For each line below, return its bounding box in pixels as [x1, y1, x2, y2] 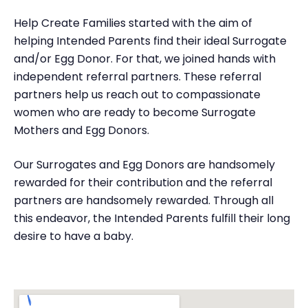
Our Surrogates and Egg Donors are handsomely [14, 157, 275, 173]
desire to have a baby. [14, 228, 136, 244]
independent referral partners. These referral [14, 69, 261, 85]
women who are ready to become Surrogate [14, 104, 256, 120]
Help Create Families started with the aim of [14, 15, 252, 31]
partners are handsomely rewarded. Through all [14, 192, 274, 208]
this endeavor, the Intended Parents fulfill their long [14, 210, 290, 226]
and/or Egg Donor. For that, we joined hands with [14, 51, 276, 67]
